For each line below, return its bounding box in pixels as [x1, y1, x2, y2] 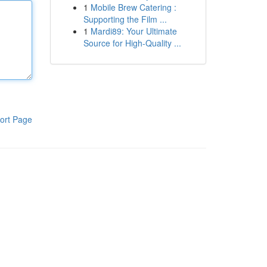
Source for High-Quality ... [83, 37, 181, 49]
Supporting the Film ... [83, 13, 167, 25]
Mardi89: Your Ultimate [90, 25, 177, 37]
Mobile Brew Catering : [90, 1, 176, 13]
